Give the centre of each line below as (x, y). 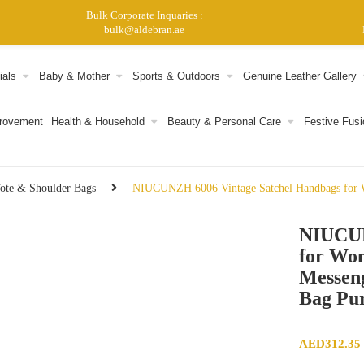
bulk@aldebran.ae (145, 30)
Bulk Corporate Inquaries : (144, 15)
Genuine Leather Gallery (300, 76)
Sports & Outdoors (176, 76)
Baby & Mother (74, 76)
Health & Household (97, 121)
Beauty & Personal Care (224, 121)
